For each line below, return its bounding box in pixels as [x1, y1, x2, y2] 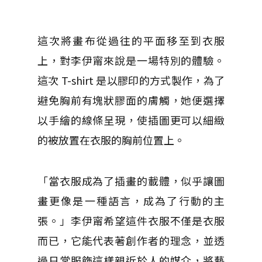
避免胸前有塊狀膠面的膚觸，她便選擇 [37, 92, 225, 108]
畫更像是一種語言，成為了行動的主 [37, 193, 225, 208]
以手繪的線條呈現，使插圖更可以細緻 [37, 112, 225, 127]
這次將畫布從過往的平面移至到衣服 [37, 33, 225, 48]
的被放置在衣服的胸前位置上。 [37, 132, 185, 147]
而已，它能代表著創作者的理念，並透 [37, 233, 225, 248]
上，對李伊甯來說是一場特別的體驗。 [37, 53, 225, 68]
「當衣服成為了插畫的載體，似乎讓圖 [37, 173, 225, 188]
